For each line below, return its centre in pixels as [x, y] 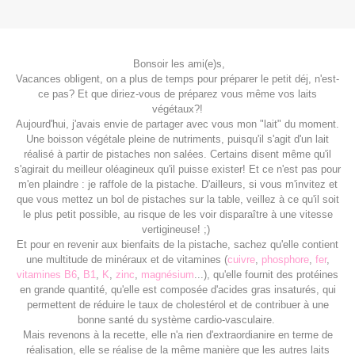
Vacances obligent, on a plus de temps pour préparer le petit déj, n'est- [177, 79]
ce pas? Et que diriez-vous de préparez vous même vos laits [177, 94]
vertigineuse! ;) [177, 230]
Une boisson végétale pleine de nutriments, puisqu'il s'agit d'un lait [177, 139]
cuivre [241, 260]
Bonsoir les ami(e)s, [177, 64]
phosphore [285, 260]
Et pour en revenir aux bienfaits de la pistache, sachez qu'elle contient [177, 245]
